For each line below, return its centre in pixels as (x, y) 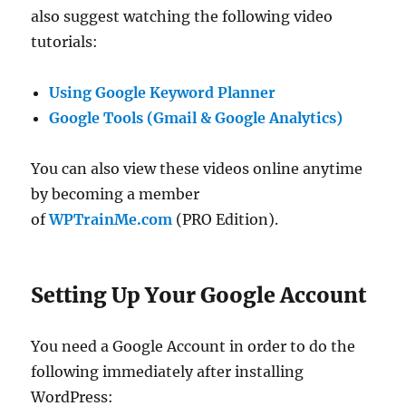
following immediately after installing (168, 372)
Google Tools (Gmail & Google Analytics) (196, 118)
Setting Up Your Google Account (199, 295)
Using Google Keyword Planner (163, 93)
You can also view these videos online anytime (197, 169)
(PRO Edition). (226, 220)
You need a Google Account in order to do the (193, 347)
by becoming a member (116, 194)
